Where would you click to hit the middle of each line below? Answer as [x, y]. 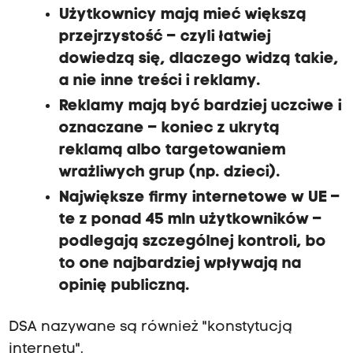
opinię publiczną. [124, 286]
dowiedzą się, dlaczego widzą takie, [199, 59]
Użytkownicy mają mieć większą [182, 15]
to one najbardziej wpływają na [180, 264]
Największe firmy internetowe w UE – [199, 198]
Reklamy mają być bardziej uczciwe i [200, 107]
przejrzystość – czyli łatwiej [165, 37]
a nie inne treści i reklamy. [160, 82]
